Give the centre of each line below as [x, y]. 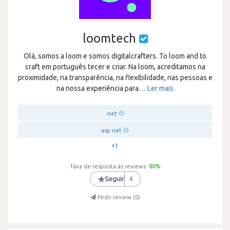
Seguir [114, 179]
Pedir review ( [116, 197]
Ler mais [160, 88]
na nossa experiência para [98, 88]
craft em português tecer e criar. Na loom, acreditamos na [115, 67]
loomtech [111, 38]
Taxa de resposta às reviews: [109, 166]
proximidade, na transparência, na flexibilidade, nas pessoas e [115, 78]
